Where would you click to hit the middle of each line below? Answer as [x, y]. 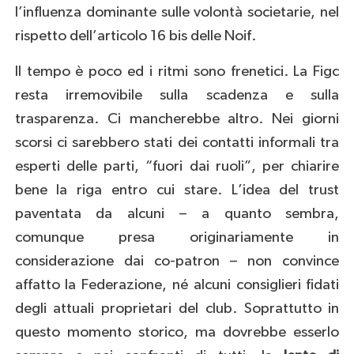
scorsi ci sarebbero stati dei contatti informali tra [177, 143]
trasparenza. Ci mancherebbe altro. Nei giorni [177, 119]
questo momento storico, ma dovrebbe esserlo [177, 333]
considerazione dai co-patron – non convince [177, 262]
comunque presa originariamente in [177, 238]
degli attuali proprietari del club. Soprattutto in [177, 309]
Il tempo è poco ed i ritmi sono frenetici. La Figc [177, 72]
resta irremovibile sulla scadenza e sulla [177, 96]
